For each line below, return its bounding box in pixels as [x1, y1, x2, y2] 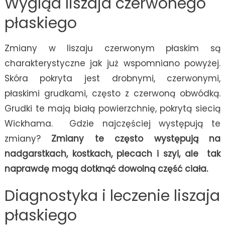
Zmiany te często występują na [51, 133, 221, 145]
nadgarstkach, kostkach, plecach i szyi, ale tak [4, 148, 221, 160]
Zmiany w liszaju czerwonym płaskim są [4, 42, 221, 55]
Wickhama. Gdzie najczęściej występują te [4, 118, 221, 130]
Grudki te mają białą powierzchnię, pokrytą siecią [4, 102, 221, 115]
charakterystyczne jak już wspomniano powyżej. [4, 57, 221, 70]
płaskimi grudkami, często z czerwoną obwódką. [4, 87, 221, 100]
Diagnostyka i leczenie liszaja [4, 185, 220, 207]
